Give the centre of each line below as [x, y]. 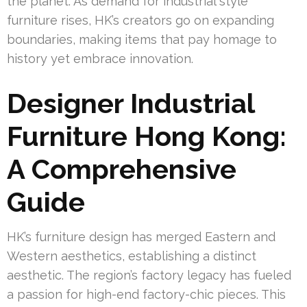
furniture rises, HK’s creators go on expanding [140, 20]
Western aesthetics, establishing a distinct [132, 256]
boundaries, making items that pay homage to [142, 39]
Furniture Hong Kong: [147, 136]
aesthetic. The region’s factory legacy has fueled [149, 275]
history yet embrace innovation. [100, 58]
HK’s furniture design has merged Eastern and [141, 236]
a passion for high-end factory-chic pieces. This [146, 294]
